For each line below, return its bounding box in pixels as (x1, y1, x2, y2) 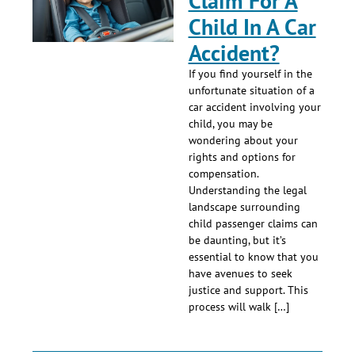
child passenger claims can (188, 216, 318, 231)
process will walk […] (188, 300, 289, 315)
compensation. (188, 166, 258, 181)
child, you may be (188, 116, 273, 132)
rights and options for (188, 150, 296, 165)
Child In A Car (188, 12, 316, 42)
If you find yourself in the (188, 67, 312, 82)
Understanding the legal (188, 183, 307, 198)
